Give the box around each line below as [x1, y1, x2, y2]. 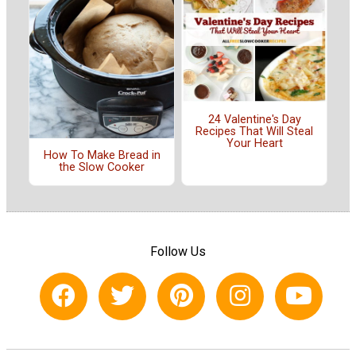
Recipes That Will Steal [195, 125, 313, 139]
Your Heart [226, 137, 283, 151]
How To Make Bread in [43, 149, 161, 163]
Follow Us [150, 243, 206, 259]
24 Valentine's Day [207, 113, 301, 127]
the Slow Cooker [59, 161, 145, 175]
